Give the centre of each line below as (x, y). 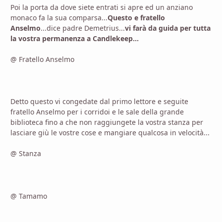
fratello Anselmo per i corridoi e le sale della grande (97, 112)
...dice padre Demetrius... (83, 28)
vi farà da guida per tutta (168, 28)
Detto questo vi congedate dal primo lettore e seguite (99, 102)
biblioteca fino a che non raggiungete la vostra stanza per (107, 122)
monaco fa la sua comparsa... (59, 17)
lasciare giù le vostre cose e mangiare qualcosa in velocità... (110, 133)
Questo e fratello (136, 17)
